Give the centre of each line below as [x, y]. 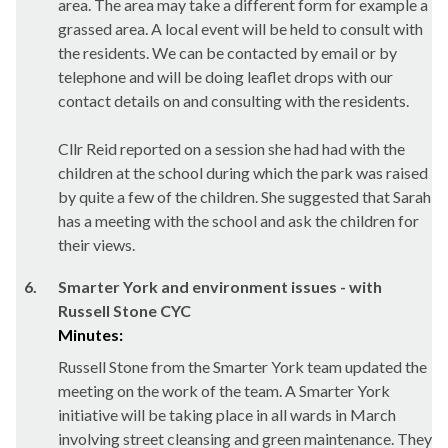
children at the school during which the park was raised [243, 172]
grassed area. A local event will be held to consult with [240, 28]
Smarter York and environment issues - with [220, 286]
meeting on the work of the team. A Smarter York [224, 390]
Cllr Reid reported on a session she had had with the [231, 148]
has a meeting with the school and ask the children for [238, 220]
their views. [96, 244]
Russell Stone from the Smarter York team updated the [242, 366]
